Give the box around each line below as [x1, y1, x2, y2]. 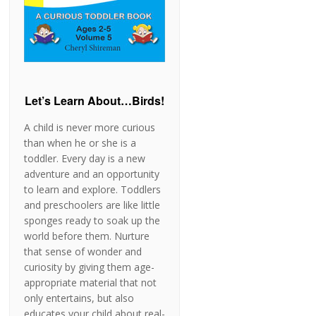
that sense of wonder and [24, 245, 142, 259]
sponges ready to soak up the [24, 214, 161, 228]
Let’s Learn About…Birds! [25, 92, 165, 109]
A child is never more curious [24, 121, 156, 135]
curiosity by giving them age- [24, 260, 155, 274]
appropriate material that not [24, 276, 157, 290]
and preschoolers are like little [24, 198, 161, 212]
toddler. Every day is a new [24, 152, 146, 166]
